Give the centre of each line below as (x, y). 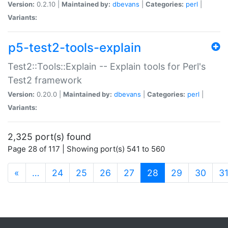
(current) (176, 172)
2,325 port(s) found (49, 136)
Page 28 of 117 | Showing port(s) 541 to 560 (86, 149)
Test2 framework (45, 80)
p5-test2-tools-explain (75, 47)
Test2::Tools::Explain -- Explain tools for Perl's (107, 66)
